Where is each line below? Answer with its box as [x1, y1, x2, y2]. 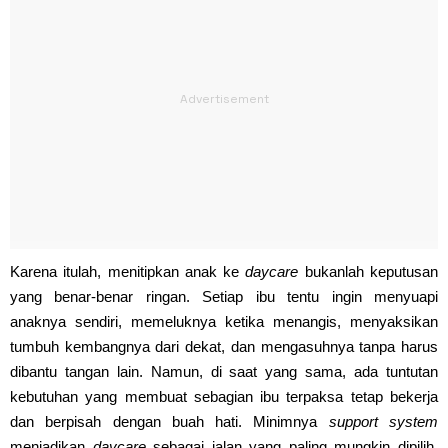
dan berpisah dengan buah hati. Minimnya [10, 412, 329, 430]
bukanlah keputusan [298, 262, 439, 280]
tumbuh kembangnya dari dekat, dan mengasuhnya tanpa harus [10, 337, 438, 355]
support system [328, 412, 439, 430]
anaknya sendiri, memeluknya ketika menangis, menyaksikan [10, 312, 438, 330]
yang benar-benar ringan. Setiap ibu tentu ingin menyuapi [10, 287, 438, 305]
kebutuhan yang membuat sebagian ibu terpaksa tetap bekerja [10, 387, 438, 405]
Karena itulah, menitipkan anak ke [10, 262, 246, 280]
